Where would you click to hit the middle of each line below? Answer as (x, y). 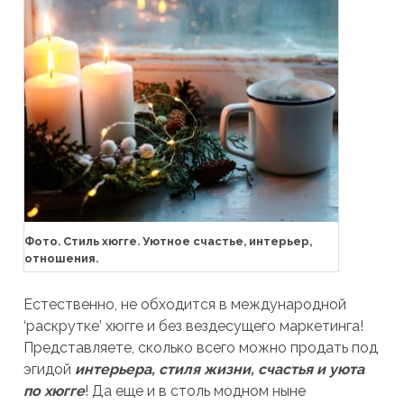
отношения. (62, 258)
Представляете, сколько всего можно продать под (201, 347)
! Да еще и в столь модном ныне (196, 390)
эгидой (50, 369)
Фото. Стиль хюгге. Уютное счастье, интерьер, (169, 241)
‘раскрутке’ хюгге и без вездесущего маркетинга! (194, 326)
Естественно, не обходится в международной (185, 304)
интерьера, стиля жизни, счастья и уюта (220, 369)
